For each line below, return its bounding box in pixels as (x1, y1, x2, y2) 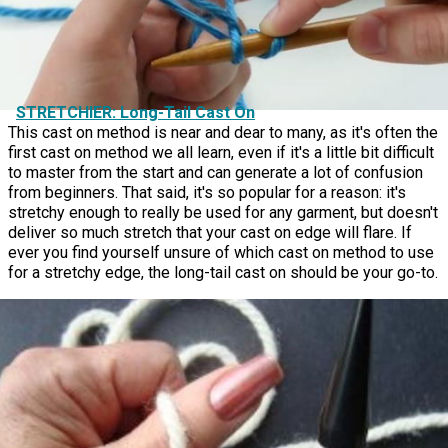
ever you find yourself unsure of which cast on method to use (8, 243, 434, 263)
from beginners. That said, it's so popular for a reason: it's (8, 183, 406, 203)
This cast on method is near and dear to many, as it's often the (8, 123, 438, 143)
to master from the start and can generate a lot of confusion (8, 163, 423, 183)
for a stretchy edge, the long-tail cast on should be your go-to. (8, 263, 438, 283)
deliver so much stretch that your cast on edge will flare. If (8, 223, 412, 243)
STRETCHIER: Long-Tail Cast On (16, 103, 255, 123)
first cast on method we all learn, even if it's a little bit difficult (8, 143, 434, 163)
